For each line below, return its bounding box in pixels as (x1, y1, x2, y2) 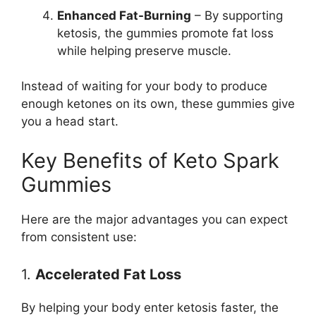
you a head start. (21, 114, 119, 129)
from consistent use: (21, 229, 137, 244)
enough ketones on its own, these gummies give (21, 97, 295, 111)
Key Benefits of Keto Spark (21, 147, 279, 173)
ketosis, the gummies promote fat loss (57, 25, 274, 40)
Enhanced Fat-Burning (57, 8, 191, 23)
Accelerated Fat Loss (35, 266, 181, 284)
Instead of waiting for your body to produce (21, 79, 267, 94)
